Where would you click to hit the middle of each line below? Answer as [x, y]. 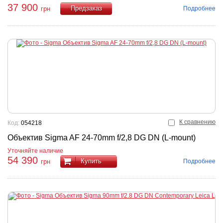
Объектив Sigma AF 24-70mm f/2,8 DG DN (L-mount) [102, 138]
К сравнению [197, 122]
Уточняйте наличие [35, 151]
